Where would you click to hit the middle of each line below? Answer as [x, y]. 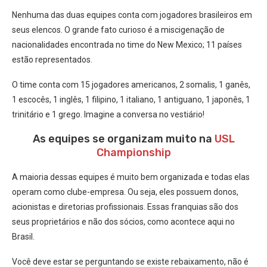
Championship [133, 153]
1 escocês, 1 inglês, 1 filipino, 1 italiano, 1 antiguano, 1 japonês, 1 [131, 100]
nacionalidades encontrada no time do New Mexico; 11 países [127, 45]
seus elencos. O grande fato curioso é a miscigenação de [118, 30]
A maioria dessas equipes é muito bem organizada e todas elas [131, 177]
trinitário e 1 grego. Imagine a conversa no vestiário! [108, 114]
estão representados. [52, 60]
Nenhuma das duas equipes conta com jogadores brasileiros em [132, 15]
